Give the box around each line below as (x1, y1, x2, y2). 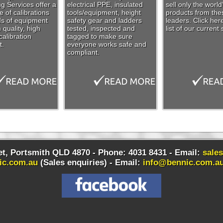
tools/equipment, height (67, 8, 141, 16)
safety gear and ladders (67, 16, 142, 24)
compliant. (67, 48, 100, 56)
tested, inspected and (67, 24, 135, 32)
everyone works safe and (67, 40, 146, 48)
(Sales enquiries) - (37, 158, 115, 167)
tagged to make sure (67, 32, 132, 40)
